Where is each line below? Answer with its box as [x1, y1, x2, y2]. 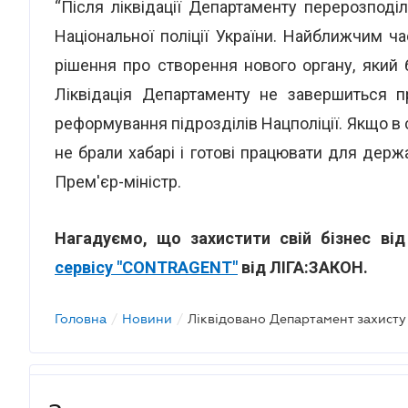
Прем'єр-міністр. [55, 172, 181, 191]
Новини [122, 311, 172, 326]
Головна [55, 311, 107, 326]
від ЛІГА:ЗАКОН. [238, 258, 368, 277]
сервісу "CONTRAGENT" [55, 258, 238, 277]
